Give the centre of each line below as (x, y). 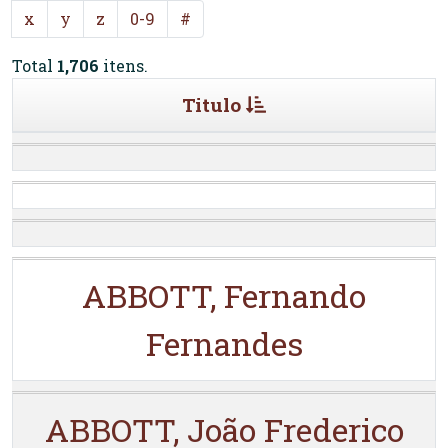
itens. (123, 65)
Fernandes (224, 343)
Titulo (212, 104)
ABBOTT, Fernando (224, 295)
